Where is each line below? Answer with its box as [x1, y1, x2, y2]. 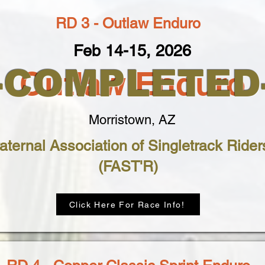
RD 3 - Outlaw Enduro [56, 15, 201, 32]
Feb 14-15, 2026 [73, 41, 191, 60]
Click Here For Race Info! [69, 199, 185, 209]
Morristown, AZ [89, 112, 175, 127]
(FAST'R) [98, 158, 158, 175]
